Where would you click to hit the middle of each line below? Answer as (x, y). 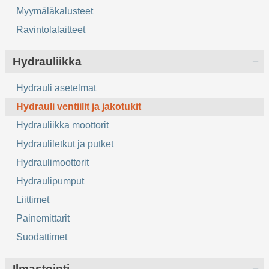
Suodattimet (42, 237)
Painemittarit (43, 219)
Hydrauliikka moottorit (63, 125)
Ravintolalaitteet (51, 30)
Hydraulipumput (50, 181)
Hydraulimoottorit (53, 163)
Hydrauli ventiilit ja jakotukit (79, 107)
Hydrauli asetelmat (56, 88)
